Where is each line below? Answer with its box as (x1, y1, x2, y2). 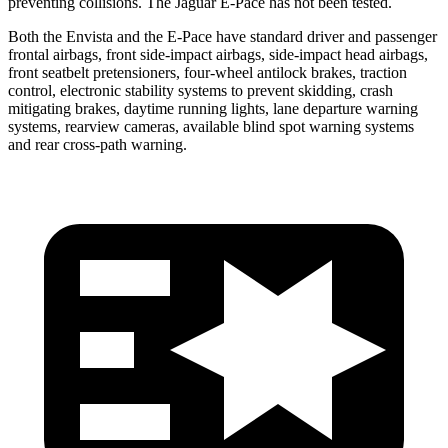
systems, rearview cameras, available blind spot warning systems (8, 117, 414, 135)
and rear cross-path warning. (8, 135, 187, 153)
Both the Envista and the (8, 27, 167, 45)
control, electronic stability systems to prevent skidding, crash (8, 81, 393, 99)
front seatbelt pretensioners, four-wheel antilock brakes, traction (8, 63, 407, 81)
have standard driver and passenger (212, 27, 437, 45)
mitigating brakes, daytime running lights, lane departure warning (8, 99, 418, 117)
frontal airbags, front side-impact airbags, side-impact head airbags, (8, 45, 428, 63)
